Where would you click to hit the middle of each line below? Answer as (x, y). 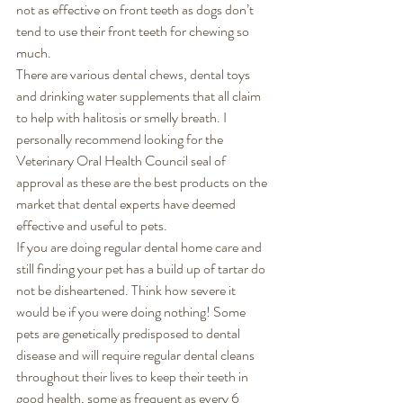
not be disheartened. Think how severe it (127, 290)
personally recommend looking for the (121, 139)
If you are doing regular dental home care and (140, 246)
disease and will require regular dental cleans (137, 354)
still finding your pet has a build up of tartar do (142, 268)
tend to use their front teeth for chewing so (134, 31)
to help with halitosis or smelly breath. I (123, 117)
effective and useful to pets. (93, 225)
